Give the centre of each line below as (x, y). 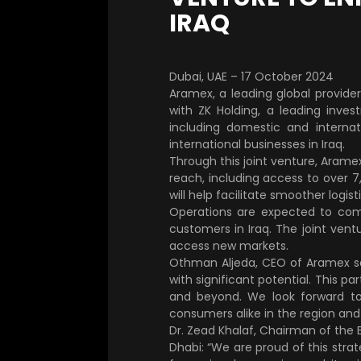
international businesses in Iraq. (257, 145)
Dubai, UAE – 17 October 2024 (251, 77)
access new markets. (228, 246)
